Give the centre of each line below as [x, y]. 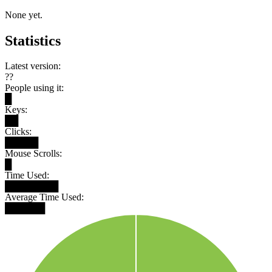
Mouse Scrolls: [33, 154]
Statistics [33, 40]
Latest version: [33, 66]
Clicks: [18, 132]
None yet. [24, 15]
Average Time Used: [44, 197]
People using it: [34, 88]
